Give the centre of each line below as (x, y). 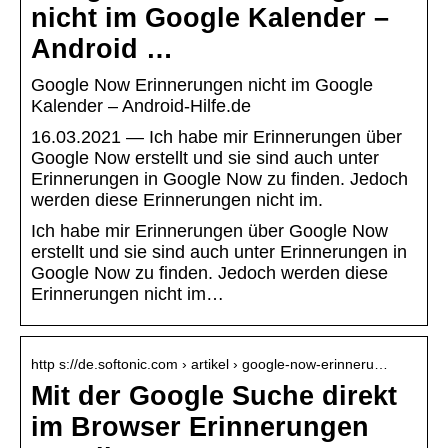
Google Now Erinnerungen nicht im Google (202, 85)
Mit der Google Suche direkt (214, 396)
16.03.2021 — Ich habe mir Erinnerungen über (216, 137)
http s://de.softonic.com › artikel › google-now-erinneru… (209, 364)
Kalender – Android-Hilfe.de (141, 106)
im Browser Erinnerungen (200, 427)
